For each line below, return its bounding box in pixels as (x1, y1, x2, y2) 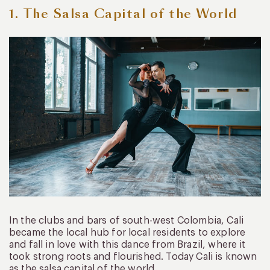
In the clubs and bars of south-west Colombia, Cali (9, 215, 244, 225)
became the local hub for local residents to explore (9, 227, 246, 237)
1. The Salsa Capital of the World (9, 5, 237, 22)
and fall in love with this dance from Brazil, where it (9, 239, 246, 250)
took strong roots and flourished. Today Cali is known (9, 251, 257, 262)
